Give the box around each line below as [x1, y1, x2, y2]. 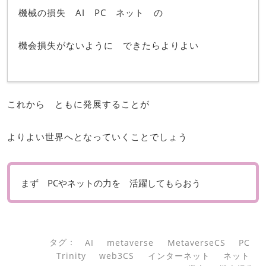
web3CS [99, 250, 134, 261]
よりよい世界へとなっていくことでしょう [7, 131, 188, 142]
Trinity [56, 250, 86, 261]
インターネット [147, 250, 210, 261]
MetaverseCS [167, 237, 226, 248]
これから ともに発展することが [7, 98, 150, 110]
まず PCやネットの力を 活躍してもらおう [20, 176, 201, 189]
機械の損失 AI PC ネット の [18, 7, 163, 18]
